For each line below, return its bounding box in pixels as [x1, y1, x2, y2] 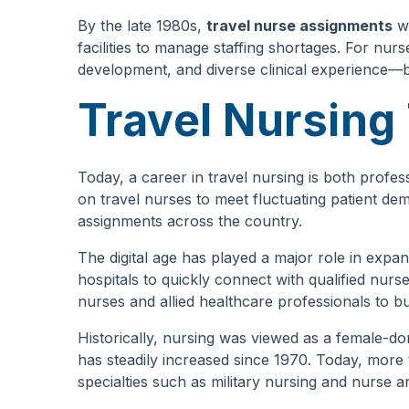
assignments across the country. [77, 212, 302, 231]
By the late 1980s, [77, 16, 206, 36]
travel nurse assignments [205, 16, 393, 36]
